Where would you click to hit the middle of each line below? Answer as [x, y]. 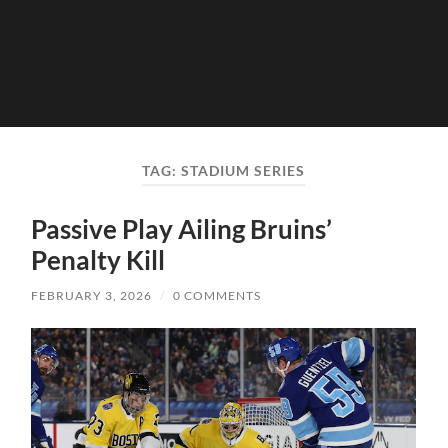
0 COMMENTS [217, 296]
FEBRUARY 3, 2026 [92, 296]
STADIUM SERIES [243, 170]
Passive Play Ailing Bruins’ [182, 229]
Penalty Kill [98, 260]
